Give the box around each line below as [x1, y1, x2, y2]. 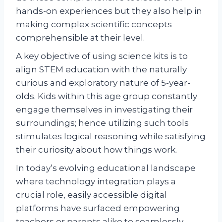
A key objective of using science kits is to [16, 51, 188, 61]
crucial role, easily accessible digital [16, 190, 167, 200]
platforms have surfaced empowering [16, 203, 180, 214]
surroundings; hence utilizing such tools [16, 118, 189, 128]
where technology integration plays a [16, 176, 176, 187]
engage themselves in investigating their [16, 105, 193, 115]
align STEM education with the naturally [16, 64, 187, 75]
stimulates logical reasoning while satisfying [16, 131, 206, 142]
